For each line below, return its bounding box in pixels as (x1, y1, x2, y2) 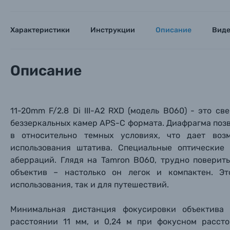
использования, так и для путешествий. (10, 180, 169, 189)
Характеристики (10, 26, 70, 34)
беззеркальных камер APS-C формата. (10, 118, 164, 128)
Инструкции (90, 26, 135, 34)
